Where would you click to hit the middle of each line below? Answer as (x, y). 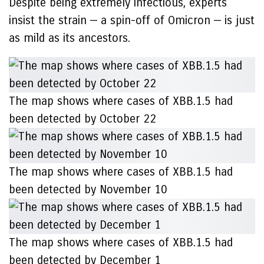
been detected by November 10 (88, 189)
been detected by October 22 (82, 119)
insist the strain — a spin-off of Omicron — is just (132, 20)
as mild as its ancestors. (70, 38)
